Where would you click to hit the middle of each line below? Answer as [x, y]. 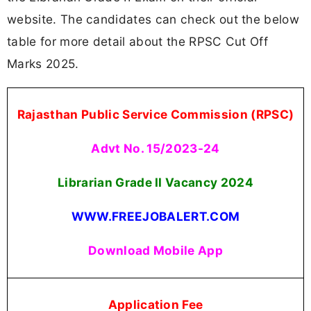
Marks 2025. [43, 64]
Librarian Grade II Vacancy [138, 183]
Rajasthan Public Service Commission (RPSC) [155, 114]
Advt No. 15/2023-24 [155, 148]
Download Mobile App [155, 251]
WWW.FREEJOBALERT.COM [155, 217]
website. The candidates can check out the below [153, 19]
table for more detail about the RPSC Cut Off [138, 42]
